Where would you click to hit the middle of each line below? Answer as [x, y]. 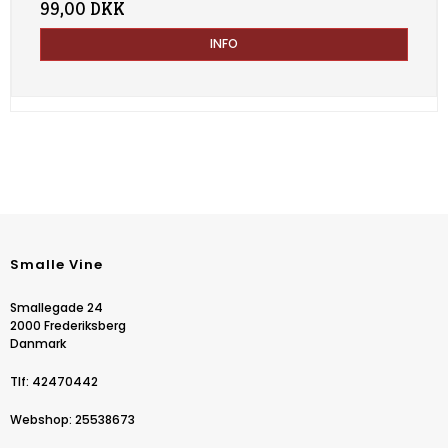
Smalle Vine [56, 264]
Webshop [39, 419]
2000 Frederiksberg [68, 325]
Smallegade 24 [56, 307]
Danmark [38, 343]
